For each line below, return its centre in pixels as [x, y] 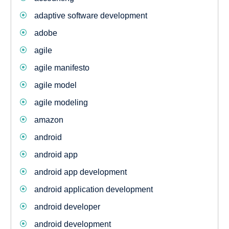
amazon [49, 120]
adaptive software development [90, 16]
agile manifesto [62, 68]
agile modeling [61, 103]
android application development [93, 190]
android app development [80, 172]
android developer [67, 207]
